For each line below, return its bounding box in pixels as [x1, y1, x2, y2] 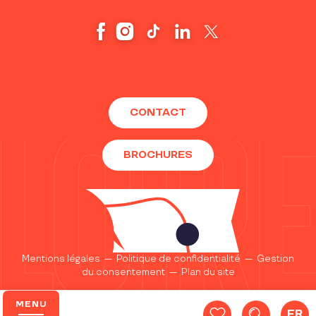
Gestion [257, 253, 294, 265]
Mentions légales [22, 253, 100, 265]
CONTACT [130, 107, 186, 119]
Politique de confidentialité [116, 253, 241, 265]
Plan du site [181, 267, 235, 279]
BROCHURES [123, 149, 193, 162]
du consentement [81, 267, 165, 279]
